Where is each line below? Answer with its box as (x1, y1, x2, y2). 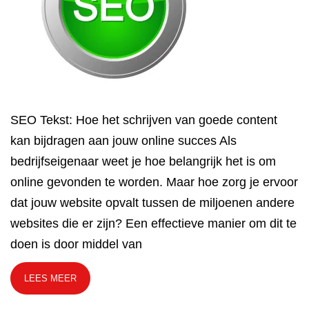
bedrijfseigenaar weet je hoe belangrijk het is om (10, 154, 276, 168)
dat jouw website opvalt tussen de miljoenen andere (10, 196, 295, 210)
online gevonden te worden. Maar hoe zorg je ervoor (10, 175, 298, 189)
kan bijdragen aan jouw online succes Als (10, 134, 237, 148)
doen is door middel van (10, 237, 142, 251)
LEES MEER (24, 273, 77, 284)
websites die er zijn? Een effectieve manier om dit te (10, 217, 297, 230)
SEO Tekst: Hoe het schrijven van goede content (10, 113, 277, 127)
